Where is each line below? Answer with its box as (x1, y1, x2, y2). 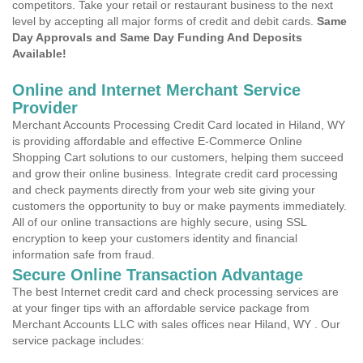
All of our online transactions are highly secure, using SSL (12, 216, 306, 228)
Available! (12, 47, 66, 60)
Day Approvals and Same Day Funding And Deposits (12, 31, 302, 44)
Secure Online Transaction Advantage (12, 266, 303, 284)
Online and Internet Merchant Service (12, 81, 301, 99)
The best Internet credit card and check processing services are (12, 285, 339, 298)
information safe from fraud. (12, 248, 155, 261)
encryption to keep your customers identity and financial (12, 232, 297, 245)
